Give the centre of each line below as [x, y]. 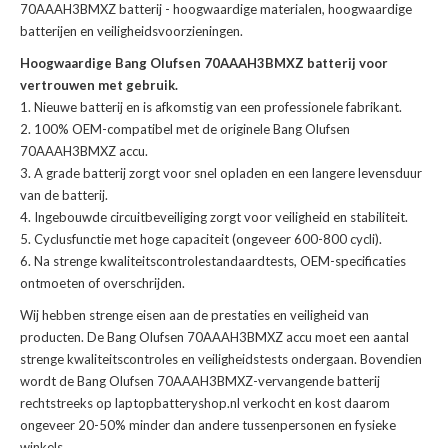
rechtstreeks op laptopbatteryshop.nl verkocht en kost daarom [205, 403]
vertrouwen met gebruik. [99, 85]
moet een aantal [360, 337]
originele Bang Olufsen [285, 129]
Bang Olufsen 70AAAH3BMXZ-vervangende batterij [228, 381]
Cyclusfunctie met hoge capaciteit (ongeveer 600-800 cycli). [208, 239]
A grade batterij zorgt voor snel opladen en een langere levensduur [228, 173]
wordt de [48, 381]
